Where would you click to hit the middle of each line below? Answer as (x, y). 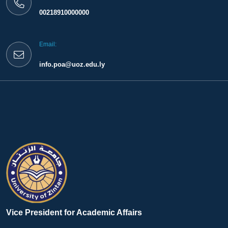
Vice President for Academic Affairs (74, 212)
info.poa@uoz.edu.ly (72, 64)
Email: (48, 44)
